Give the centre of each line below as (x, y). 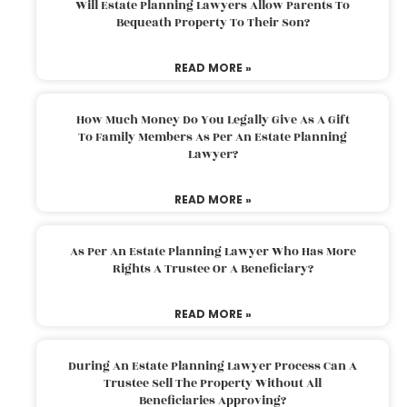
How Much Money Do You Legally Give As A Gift (213, 119)
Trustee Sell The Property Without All (213, 383)
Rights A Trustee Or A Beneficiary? (213, 268)
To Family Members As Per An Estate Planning (213, 137)
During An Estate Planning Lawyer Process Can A (213, 366)
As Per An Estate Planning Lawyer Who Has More (213, 251)
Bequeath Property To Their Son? (213, 22)
